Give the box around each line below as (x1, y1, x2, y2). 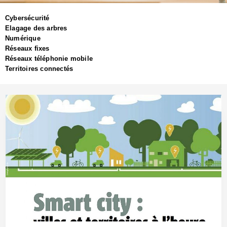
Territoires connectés (5, 64, 73, 72)
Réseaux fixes (5, 44, 50, 52)
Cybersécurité (5, 14, 50, 22)
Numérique (5, 34, 41, 42)
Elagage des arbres (5, 24, 67, 32)
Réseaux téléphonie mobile (5, 54, 93, 62)
